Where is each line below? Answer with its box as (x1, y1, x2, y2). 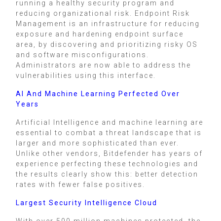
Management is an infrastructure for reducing (16, 19, 200, 28)
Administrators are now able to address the (16, 61, 191, 69)
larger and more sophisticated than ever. (16, 139, 179, 147)
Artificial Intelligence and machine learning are (16, 118, 203, 126)
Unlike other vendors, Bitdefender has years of (16, 149, 203, 157)
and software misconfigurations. (16, 50, 149, 59)
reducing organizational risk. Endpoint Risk (16, 9, 190, 17)
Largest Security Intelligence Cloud (16, 198, 157, 207)
